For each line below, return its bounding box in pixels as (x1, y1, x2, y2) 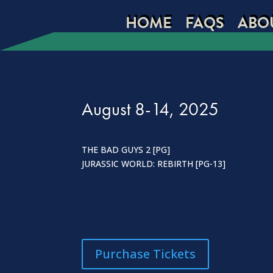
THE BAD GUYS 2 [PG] (82, 143, 171, 155)
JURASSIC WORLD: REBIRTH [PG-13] (82, 157, 226, 169)
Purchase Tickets (95, 246, 196, 263)
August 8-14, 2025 (82, 97, 219, 121)
